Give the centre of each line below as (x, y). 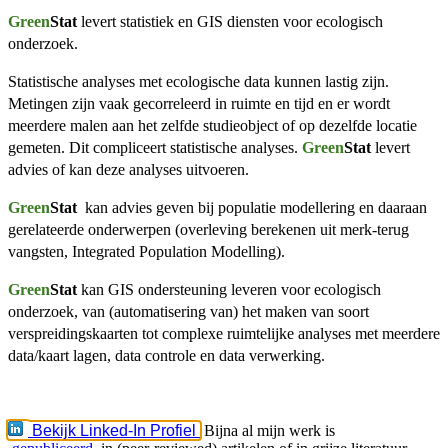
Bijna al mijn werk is (269, 430)
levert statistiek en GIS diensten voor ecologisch (230, 21)
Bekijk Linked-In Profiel (114, 430)
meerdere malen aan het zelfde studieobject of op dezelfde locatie (212, 125)
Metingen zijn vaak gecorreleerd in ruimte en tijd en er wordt (199, 103)
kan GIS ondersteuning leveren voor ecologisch (231, 289)
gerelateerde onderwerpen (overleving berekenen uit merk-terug (208, 229)
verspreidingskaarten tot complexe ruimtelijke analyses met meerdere (224, 333)
